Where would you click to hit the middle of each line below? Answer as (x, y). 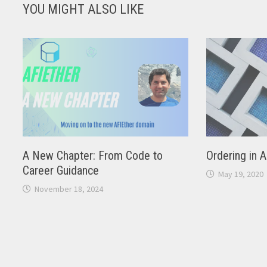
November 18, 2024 (69, 189)
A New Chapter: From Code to (93, 156)
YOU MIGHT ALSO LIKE (83, 9)
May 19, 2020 (240, 174)
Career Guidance (61, 171)
